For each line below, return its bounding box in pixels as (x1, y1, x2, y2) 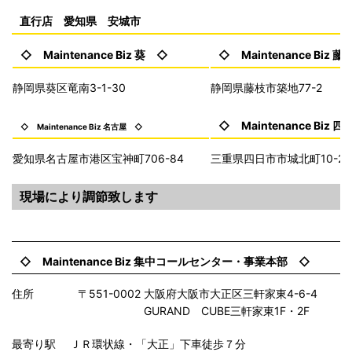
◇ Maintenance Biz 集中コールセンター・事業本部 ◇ (20, 254, 310, 268)
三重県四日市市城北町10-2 (211, 151, 344, 165)
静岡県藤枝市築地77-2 (211, 80, 322, 94)
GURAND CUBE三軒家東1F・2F (12, 303, 310, 317)
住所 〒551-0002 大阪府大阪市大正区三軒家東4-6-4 (12, 286, 317, 300)
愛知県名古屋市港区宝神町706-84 (13, 151, 184, 165)
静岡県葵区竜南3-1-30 (13, 80, 126, 94)
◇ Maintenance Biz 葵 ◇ (20, 47, 168, 61)
